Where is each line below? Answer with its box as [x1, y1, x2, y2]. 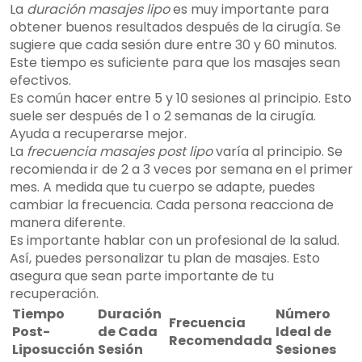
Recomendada [169, 331, 272, 351]
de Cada [98, 322, 158, 342]
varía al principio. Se [213, 142, 343, 162]
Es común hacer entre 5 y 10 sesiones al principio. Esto [10, 89, 351, 108]
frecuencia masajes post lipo [27, 142, 213, 162]
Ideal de [276, 322, 331, 342]
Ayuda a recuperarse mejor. [10, 124, 187, 144]
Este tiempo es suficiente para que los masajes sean [10, 53, 340, 73]
